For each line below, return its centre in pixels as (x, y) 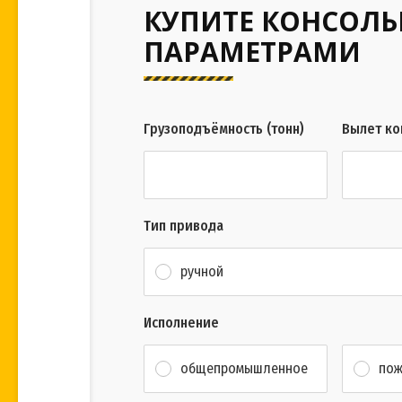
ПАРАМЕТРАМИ (252, 52)
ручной (202, 271)
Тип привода (184, 226)
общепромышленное (244, 368)
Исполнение (181, 323)
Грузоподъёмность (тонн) (224, 129)
